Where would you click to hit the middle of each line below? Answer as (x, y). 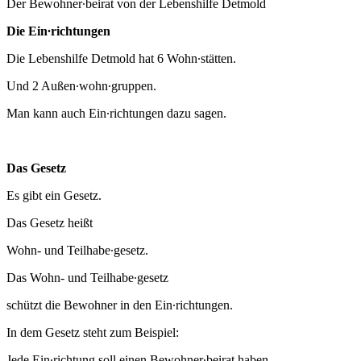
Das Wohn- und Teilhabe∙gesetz (87, 278)
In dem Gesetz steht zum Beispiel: (93, 333)
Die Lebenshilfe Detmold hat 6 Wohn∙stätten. (121, 59)
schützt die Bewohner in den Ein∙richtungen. (120, 305)
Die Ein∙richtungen (58, 31)
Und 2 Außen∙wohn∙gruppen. (81, 86)
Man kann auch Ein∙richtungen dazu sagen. (116, 114)
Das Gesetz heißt (50, 223)
